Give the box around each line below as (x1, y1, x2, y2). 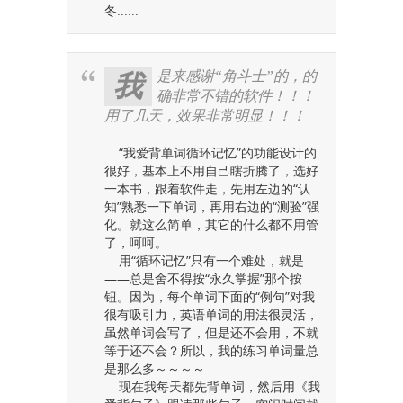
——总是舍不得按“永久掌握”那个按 (104, 270, 302, 287)
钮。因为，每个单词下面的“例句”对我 (104, 288, 315, 305)
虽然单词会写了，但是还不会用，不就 (104, 324, 318, 341)
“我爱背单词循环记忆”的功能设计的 (104, 144, 317, 161)
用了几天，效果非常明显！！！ (104, 107, 306, 124)
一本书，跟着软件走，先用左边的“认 (104, 180, 310, 197)
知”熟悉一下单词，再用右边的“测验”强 (104, 198, 319, 215)
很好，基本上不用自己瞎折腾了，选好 (104, 162, 318, 179)
